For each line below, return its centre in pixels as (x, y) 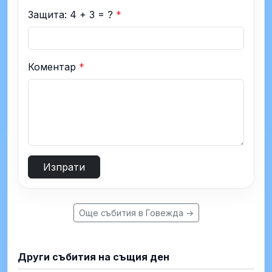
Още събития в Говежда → (136, 212)
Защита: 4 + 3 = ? (72, 14)
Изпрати (64, 167)
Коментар (53, 66)
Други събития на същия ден (93, 257)
